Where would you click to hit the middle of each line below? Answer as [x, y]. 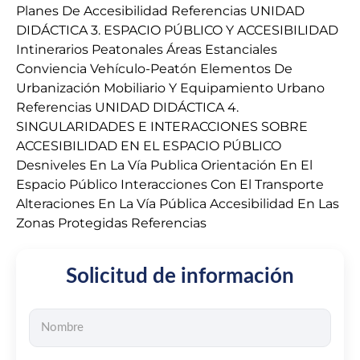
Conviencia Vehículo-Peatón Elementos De [154, 69]
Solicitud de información [180, 276]
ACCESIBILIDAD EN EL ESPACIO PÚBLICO [149, 146]
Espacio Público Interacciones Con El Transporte [170, 184]
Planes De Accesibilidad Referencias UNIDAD [160, 11]
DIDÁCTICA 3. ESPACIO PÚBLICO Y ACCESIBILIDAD [177, 30]
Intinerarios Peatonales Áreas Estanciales [147, 49]
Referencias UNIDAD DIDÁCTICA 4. [127, 107]
